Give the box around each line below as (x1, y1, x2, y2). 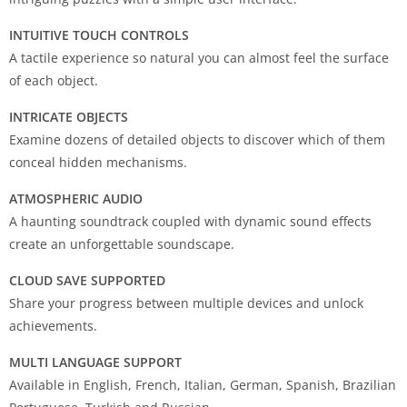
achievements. (9, 316, 97, 334)
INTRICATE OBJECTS (9, 107, 128, 125)
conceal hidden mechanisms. (9, 153, 187, 171)
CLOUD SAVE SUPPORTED (9, 271, 165, 289)
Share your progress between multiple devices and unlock (9, 293, 363, 312)
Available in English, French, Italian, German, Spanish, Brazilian (9, 375, 396, 393)
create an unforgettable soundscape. (9, 234, 234, 253)
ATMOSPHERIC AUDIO (9, 189, 143, 207)
